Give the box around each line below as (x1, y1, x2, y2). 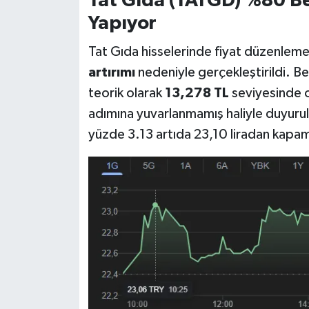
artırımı (88, 65, 135, 79)
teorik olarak (88, 86, 165, 100)
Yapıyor (88, 14, 157, 34)
